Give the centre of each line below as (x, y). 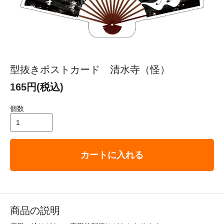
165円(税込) (37, 87)
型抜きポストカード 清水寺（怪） (90, 70)
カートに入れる (112, 155)
